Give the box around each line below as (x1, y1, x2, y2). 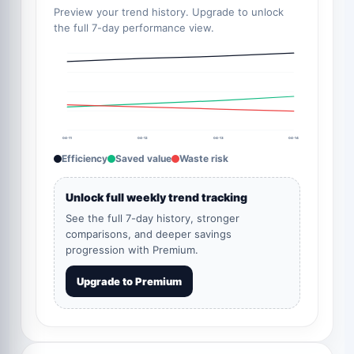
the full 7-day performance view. (54, 21, 214, 34)
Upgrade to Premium (77, 275, 182, 288)
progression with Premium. (66, 243, 198, 257)
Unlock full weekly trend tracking (66, 190, 247, 205)
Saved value (115, 153, 171, 165)
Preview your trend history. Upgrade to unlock (54, 6, 284, 18)
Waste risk (179, 153, 228, 165)
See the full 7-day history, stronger (66, 212, 239, 225)
